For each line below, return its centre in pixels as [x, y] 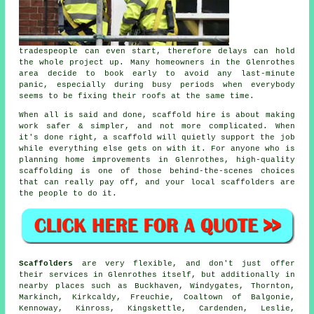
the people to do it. [68, 194]
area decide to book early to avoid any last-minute [157, 74]
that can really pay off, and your [105, 183]
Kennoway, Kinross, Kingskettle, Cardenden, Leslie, [157, 308]
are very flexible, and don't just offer [184, 263]
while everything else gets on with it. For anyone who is [157, 149]
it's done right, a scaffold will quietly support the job [157, 138]
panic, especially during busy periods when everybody [157, 85]
